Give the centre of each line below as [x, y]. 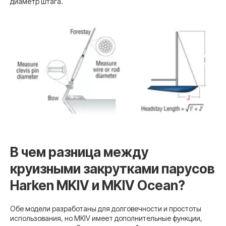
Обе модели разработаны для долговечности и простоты [106, 208]
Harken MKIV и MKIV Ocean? [98, 185]
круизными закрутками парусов [112, 168]
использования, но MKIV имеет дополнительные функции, [106, 218]
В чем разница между [79, 152]
